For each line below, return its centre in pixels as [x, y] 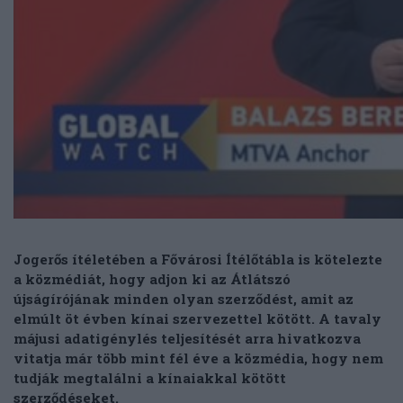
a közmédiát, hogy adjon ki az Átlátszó [152, 279]
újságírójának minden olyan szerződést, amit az [184, 299]
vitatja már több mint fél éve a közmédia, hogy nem [198, 358]
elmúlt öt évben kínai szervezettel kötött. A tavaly [197, 319]
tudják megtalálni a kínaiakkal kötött [150, 378]
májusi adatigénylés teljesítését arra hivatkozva [187, 339]
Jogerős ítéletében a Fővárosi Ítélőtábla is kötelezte [198, 260]
